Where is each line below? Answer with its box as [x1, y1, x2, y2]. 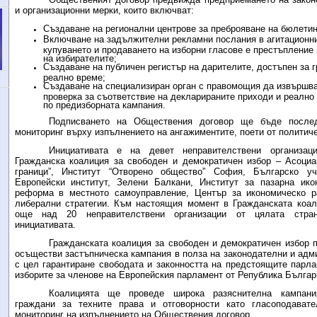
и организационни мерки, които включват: [14, 5, 194, 16]
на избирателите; [42, 53, 117, 62]
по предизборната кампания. [42, 100, 166, 108]
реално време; [42, 72, 105, 81]
